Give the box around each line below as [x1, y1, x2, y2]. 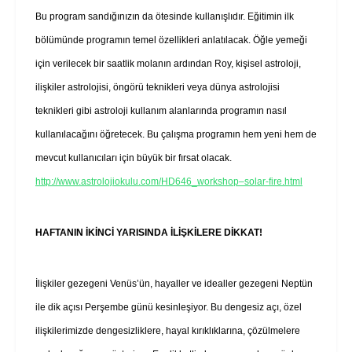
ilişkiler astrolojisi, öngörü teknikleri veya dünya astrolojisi [35, 81, 280, 93]
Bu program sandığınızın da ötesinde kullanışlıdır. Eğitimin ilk [35, 10, 294, 22]
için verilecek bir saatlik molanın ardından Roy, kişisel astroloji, [35, 57, 301, 69]
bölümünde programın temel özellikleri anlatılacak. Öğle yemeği [35, 34, 307, 46]
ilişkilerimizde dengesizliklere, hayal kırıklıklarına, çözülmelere [35, 324, 300, 336]
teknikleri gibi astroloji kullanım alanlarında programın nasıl [35, 104, 287, 116]
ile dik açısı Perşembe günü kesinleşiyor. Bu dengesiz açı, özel [35, 301, 302, 313]
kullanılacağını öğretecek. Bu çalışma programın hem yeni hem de [35, 128, 317, 140]
